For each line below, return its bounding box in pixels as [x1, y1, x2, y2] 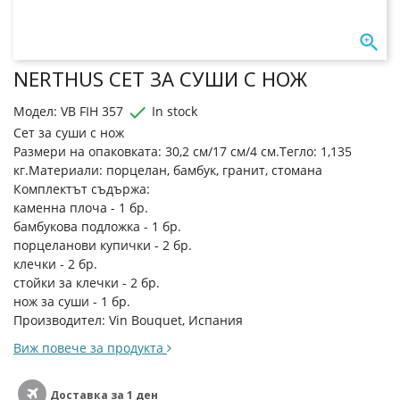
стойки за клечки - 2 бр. [13, 274, 160, 291]
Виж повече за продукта [13, 339, 167, 356]
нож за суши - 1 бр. [13, 293, 130, 310]
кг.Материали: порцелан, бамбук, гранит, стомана [13, 162, 322, 179]
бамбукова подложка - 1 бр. [13, 218, 185, 235]
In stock [148, 103, 197, 120]
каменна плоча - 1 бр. [13, 199, 152, 216]
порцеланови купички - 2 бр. [13, 237, 196, 254]
